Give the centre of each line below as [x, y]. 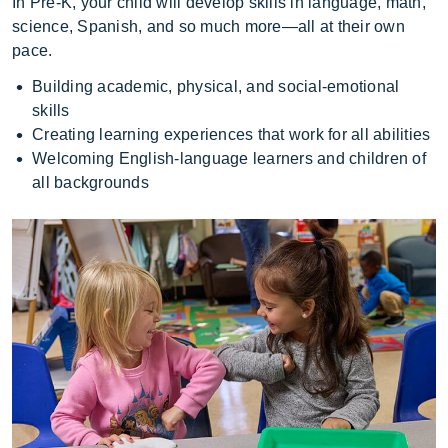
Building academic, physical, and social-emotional [216, 87]
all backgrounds [90, 183]
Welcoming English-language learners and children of [229, 159]
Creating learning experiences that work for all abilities [231, 135]
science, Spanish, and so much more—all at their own [208, 27]
